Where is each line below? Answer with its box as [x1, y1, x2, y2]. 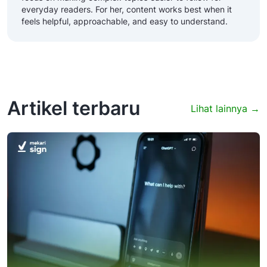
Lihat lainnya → [191, 103, 260, 115]
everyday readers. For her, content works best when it [21, 4, 232, 15]
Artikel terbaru [7, 97, 140, 120]
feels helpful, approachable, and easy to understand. [21, 16, 228, 27]
